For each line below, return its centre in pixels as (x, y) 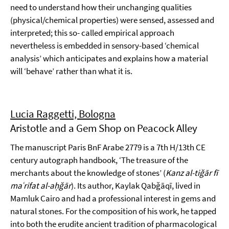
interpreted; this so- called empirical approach (92, 33)
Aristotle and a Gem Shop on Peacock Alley (104, 128)
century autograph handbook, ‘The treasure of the (99, 160)
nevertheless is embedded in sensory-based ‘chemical (105, 45)
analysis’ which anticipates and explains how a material (109, 58)
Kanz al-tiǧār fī (192, 173)
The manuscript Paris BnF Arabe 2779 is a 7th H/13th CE (108, 147)
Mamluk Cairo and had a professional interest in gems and (113, 198)
